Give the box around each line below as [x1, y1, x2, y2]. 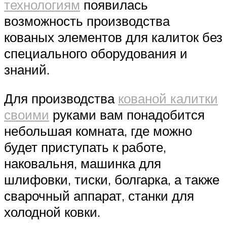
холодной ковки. [4, 204, 100, 220]
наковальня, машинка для [4, 155, 161, 172]
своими [4, 106, 49, 123]
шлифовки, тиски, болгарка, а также [4, 171, 219, 188]
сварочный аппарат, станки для [4, 187, 194, 204]
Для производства [4, 90, 118, 107]
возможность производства [4, 12, 170, 29]
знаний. [4, 61, 50, 78]
